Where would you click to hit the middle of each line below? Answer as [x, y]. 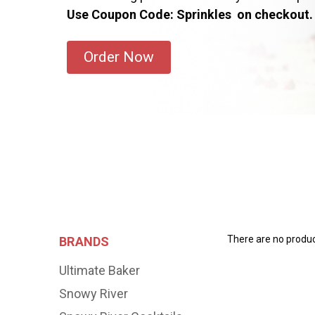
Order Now [118, 57]
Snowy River [94, 293]
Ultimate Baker [99, 270]
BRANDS [84, 241]
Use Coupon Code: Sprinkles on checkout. [189, 14]
